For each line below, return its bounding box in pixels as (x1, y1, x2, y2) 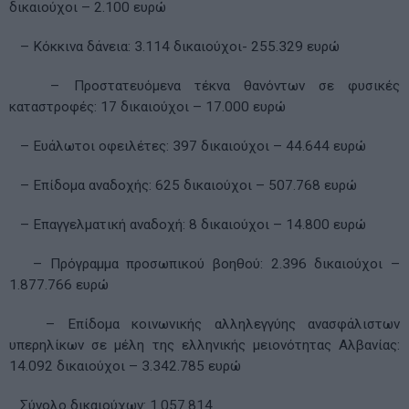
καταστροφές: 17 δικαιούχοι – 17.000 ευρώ (9, 99, 286, 116)
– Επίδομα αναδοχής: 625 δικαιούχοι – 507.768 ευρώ (9, 177, 357, 194)
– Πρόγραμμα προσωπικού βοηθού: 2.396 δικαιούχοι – (9, 256, 400, 273)
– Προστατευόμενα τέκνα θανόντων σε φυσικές (9, 78, 400, 95)
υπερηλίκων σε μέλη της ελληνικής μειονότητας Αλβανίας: (9, 337, 400, 354)
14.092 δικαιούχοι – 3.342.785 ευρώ (9, 358, 241, 375)
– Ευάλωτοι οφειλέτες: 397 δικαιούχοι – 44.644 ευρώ (9, 138, 366, 155)
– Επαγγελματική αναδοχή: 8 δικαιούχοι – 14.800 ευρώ (9, 216, 366, 234)
